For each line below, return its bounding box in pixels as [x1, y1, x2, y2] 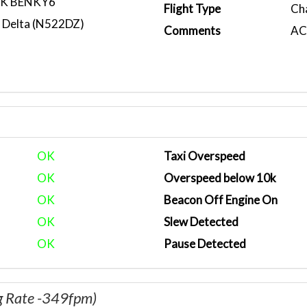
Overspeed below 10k [164, 171, 276, 185]
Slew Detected [164, 214, 238, 229]
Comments [164, 23, 221, 38]
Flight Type [164, 1, 221, 16]
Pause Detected [164, 236, 246, 251]
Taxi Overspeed [164, 149, 245, 163]
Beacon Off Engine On [164, 193, 278, 207]
